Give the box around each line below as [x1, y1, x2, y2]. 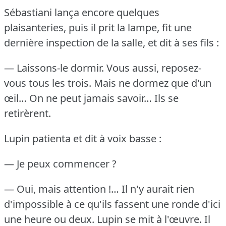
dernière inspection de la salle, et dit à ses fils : [4, 35, 219, 49]
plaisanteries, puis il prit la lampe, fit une [4, 20, 192, 34]
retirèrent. [4, 106, 51, 120]
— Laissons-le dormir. [4, 61, 104, 75]
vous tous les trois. [4, 76, 91, 90]
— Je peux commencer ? [4, 156, 117, 171]
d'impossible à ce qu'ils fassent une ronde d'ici [4, 197, 220, 211]
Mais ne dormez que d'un [94, 76, 211, 90]
